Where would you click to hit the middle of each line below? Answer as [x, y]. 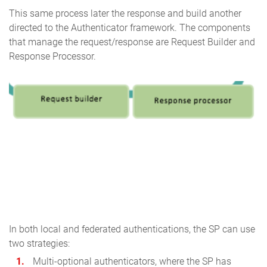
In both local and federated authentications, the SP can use [132, 229]
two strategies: [39, 243]
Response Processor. [52, 56]
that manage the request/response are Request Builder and [132, 42]
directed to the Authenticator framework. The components [130, 27]
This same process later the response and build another [125, 13]
